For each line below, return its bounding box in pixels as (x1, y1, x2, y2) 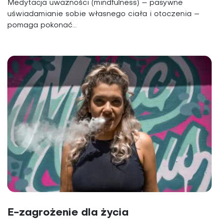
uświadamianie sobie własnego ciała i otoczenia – (7, 11, 199, 18)
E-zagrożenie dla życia (7, 207, 129, 218)
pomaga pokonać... (7, 22, 77, 29)
